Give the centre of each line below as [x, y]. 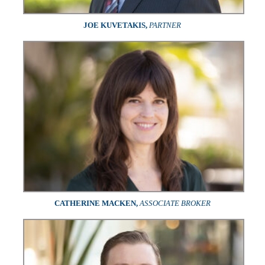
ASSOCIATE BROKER [175, 203]
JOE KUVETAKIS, [116, 25]
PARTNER [165, 25]
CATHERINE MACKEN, [96, 203]
